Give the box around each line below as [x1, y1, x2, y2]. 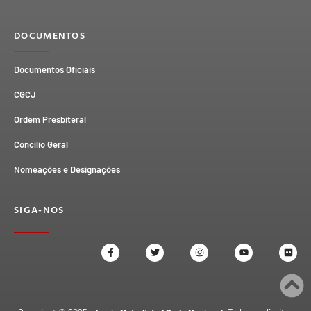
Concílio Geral [14, 138, 68, 150]
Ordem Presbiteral [14, 113, 86, 125]
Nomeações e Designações [14, 163, 120, 175]
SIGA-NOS [14, 201, 65, 217]
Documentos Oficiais [14, 63, 95, 75]
